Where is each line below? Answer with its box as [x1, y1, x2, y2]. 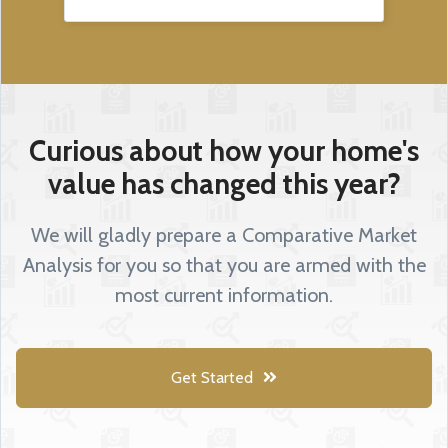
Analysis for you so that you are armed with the [22, 253, 426, 277]
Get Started [171, 368, 253, 387]
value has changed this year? [47, 166, 401, 201]
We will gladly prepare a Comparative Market [31, 223, 417, 247]
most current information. [115, 283, 333, 307]
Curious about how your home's [29, 133, 419, 168]
